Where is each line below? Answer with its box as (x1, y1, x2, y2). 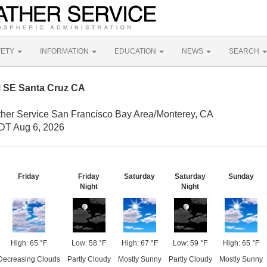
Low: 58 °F (72, 239, 106, 247)
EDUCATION (114, 47, 158, 55)
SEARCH (229, 47, 261, 55)
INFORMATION (40, 47, 91, 55)
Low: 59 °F (173, 239, 207, 247)
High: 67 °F (121, 239, 158, 247)
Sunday (228, 172, 254, 181)
